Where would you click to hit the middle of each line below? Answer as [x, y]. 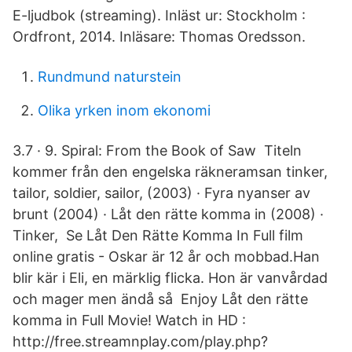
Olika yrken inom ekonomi [124, 110]
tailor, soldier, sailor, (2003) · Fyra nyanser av [161, 193]
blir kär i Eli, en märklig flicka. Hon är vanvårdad [170, 278]
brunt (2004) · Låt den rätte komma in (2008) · [168, 214]
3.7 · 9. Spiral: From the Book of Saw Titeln [157, 150]
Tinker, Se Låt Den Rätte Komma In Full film [158, 235]
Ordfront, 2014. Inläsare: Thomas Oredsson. [159, 37]
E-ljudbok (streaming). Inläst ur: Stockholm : [159, 15]
